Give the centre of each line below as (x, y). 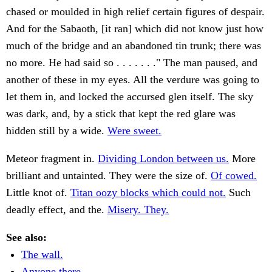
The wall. (42, 255)
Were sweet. (134, 131)
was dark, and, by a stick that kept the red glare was (121, 114)
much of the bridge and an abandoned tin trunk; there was (134, 46)
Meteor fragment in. (52, 159)
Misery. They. (138, 210)
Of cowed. (234, 176)
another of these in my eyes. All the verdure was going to (133, 80)
